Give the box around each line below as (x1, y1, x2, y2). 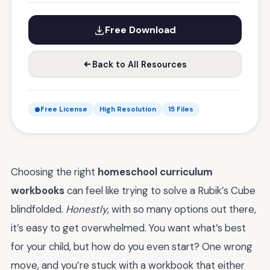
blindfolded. (11, 202, 66, 216)
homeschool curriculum (98, 165, 213, 178)
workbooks (11, 184, 64, 197)
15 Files (168, 105, 193, 114)
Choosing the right (11, 165, 98, 178)
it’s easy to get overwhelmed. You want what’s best (11, 221, 246, 234)
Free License (40, 105, 87, 114)
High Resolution (99, 105, 156, 114)
